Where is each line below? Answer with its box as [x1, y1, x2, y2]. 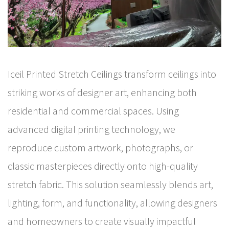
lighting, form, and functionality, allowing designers [8, 196, 217, 209]
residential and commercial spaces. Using [8, 104, 179, 117]
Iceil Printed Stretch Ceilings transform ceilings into [8, 67, 216, 80]
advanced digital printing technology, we [8, 122, 175, 135]
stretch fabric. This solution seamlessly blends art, [8, 177, 213, 191]
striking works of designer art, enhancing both [8, 85, 197, 99]
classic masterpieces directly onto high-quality [8, 159, 198, 172]
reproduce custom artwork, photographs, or [8, 141, 193, 154]
